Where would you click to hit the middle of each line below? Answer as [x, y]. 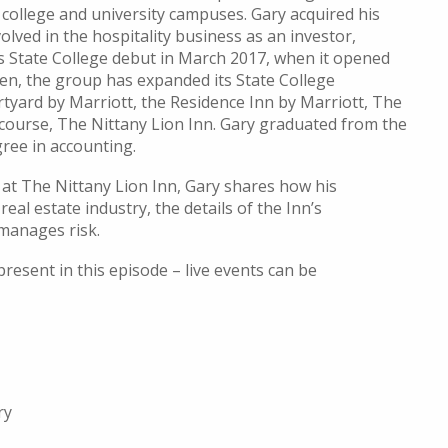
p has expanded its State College [213, 80]
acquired [322, 14]
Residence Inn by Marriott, [271, 102]
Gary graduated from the [311, 124]
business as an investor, [265, 36]
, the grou [55, 80]
